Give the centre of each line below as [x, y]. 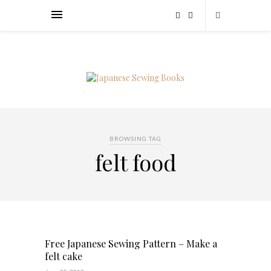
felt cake [64, 256]
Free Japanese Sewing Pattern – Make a [131, 243]
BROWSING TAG [135, 139]
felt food [135, 162]
